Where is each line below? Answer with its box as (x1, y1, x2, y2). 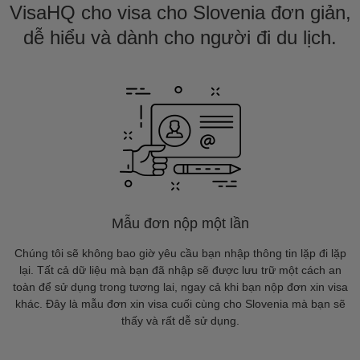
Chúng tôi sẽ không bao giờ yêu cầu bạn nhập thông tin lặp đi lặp (14, 247, 346, 260)
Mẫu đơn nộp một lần (111, 215, 249, 231)
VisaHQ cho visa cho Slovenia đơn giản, (9, 2, 351, 23)
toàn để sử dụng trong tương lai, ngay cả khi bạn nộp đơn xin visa (12, 280, 348, 293)
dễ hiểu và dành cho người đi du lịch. (23, 27, 337, 48)
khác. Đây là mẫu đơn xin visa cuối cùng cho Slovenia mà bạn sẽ (14, 297, 346, 310)
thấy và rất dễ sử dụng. (121, 314, 239, 327)
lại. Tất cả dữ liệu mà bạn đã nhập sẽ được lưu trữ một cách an (18, 264, 342, 276)
